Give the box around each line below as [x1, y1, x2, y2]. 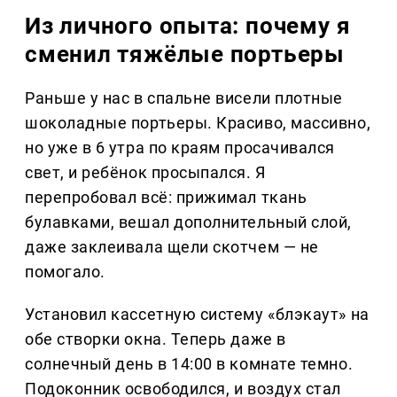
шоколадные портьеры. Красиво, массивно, [25, 113, 371, 133]
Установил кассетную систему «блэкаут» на [25, 305, 370, 324]
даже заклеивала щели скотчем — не [25, 237, 319, 257]
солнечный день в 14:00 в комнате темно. [25, 354, 354, 374]
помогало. [25, 262, 105, 282]
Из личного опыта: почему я [25, 12, 351, 40]
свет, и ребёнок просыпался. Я [25, 163, 266, 183]
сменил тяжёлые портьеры [25, 41, 345, 68]
